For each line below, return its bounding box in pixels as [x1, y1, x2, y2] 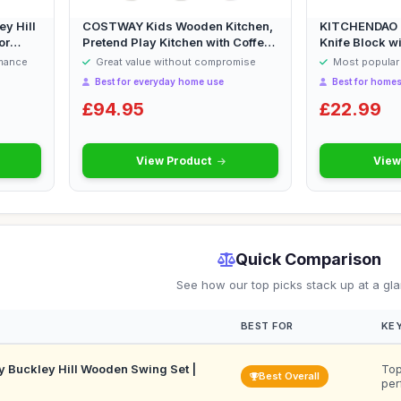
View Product [135, 154, 214, 167]
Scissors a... [320, 51, 392, 65]
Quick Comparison [235, 250, 381, 269]
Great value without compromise [93, 55, 256, 68]
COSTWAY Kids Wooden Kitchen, [82, 19, 273, 33]
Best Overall [259, 370, 320, 382]
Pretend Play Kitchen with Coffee [82, 35, 271, 49]
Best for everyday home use [92, 76, 224, 87]
